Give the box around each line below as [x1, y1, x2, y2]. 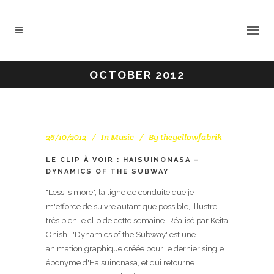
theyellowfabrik [160, 131, 222, 143]
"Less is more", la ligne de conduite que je [46, 187, 194, 197]
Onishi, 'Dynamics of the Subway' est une [46, 229, 196, 239]
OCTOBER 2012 [89, 68, 185, 81]
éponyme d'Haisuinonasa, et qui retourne [46, 257, 194, 267]
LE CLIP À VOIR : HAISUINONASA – [46, 155, 199, 164]
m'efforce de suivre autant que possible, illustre [46, 201, 217, 211]
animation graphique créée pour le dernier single [46, 243, 224, 253]
